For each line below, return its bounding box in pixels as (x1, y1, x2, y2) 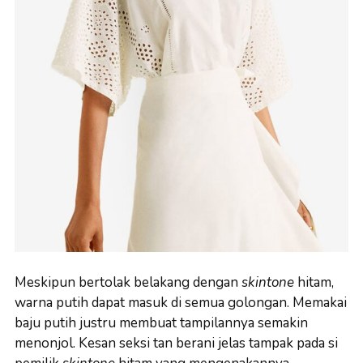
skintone (241, 273, 297, 293)
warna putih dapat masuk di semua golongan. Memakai (15, 293, 347, 313)
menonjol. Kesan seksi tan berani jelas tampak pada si (15, 334, 338, 353)
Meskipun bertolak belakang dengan (15, 273, 241, 293)
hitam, (297, 273, 334, 293)
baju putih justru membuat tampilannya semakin (15, 314, 308, 333)
